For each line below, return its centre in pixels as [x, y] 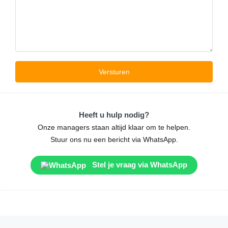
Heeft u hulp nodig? [114, 115]
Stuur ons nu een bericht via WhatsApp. [114, 139]
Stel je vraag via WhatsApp [139, 164]
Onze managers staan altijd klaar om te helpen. [114, 127]
